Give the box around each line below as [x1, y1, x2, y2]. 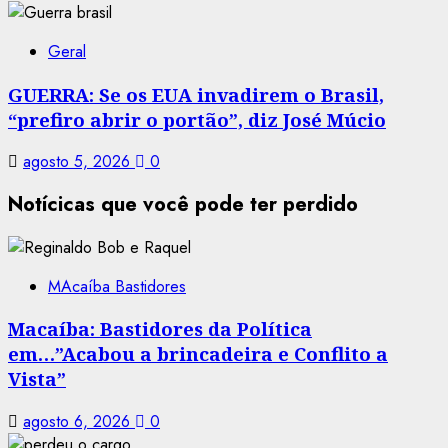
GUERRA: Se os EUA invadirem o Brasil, [8, 81, 384, 107]
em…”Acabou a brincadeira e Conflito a [8, 341, 388, 367]
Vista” [8, 366, 66, 392]
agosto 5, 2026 [23, 150, 135, 174]
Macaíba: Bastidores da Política [8, 316, 312, 342]
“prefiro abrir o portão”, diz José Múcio [8, 106, 386, 132]
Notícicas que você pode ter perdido [8, 189, 358, 219]
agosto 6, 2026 [23, 409, 135, 433]
